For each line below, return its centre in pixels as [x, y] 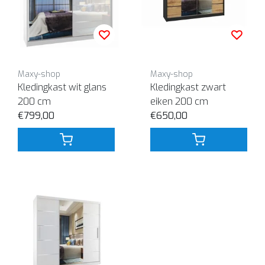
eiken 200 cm [179, 101]
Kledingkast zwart [188, 87]
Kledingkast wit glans [62, 87]
